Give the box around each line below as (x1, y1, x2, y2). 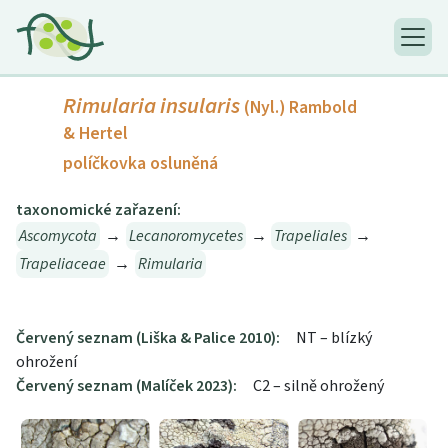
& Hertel (63, 121, 128, 147)
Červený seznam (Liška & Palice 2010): (16, 327, 280, 350)
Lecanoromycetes (128, 225, 243, 248)
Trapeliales (274, 225, 348, 248)
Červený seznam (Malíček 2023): (16, 375, 237, 398)
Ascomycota (19, 225, 98, 248)
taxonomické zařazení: (16, 199, 181, 222)
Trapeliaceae (19, 253, 107, 276)
